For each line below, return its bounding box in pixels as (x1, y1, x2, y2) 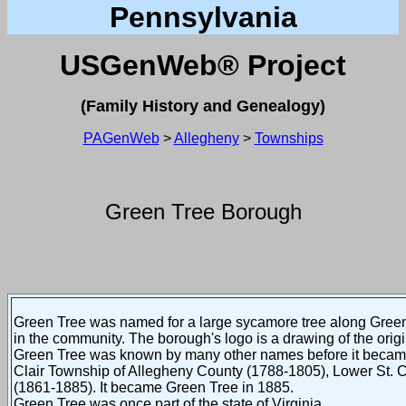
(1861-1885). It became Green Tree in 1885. (14, 380, 294, 395)
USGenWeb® (60, 49, 239, 82)
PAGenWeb (82, 130, 159, 146)
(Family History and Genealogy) (81, 97, 325, 115)
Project (247, 49, 346, 82)
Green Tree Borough (104, 199, 302, 224)
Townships (254, 130, 324, 146)
